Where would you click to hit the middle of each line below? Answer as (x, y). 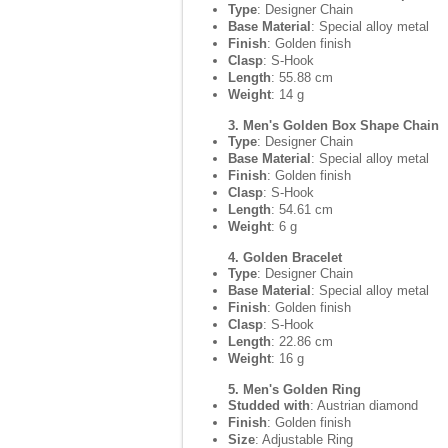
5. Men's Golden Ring (294, 389)
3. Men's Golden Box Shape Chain (333, 125)
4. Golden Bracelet (285, 257)
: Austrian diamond (364, 405)
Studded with (269, 405)
